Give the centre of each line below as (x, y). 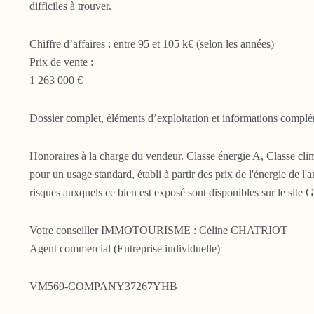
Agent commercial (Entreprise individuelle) (125, 249)
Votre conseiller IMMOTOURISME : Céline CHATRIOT (158, 231)
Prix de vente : (61, 62)
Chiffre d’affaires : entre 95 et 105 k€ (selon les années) (152, 44)
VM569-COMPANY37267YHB (103, 287)
